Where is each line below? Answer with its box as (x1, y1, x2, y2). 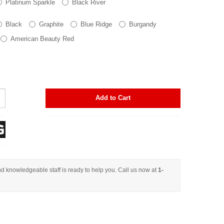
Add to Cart (95, 94, 130, 101)
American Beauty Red (10, 34, 74, 42)
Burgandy (129, 20, 156, 28)
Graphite (39, 20, 63, 28)
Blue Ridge (80, 20, 112, 28)
